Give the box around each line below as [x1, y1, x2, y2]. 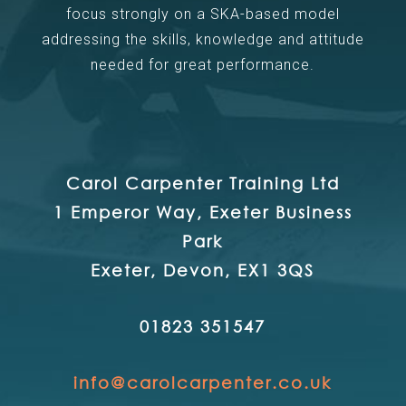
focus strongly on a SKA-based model [65, 5, 340, 23]
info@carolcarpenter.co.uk [73, 372, 333, 392]
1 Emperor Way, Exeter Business [53, 201, 353, 222]
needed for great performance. [91, 55, 315, 73]
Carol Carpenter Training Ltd [65, 172, 340, 193]
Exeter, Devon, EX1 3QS [91, 259, 315, 280]
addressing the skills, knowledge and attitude [41, 30, 364, 48]
